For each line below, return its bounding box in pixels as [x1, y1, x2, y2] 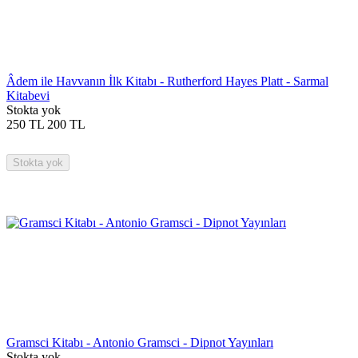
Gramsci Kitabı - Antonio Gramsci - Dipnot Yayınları [6, 335, 273, 349]
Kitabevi [6, 88, 50, 102]
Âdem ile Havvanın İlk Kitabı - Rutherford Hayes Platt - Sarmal [6, 74, 328, 88]
